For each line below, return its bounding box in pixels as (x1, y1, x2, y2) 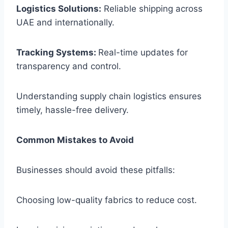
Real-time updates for (98, 47, 188, 58)
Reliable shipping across (101, 4, 203, 14)
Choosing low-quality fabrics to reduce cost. (16, 195, 197, 206)
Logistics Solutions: (16, 4, 101, 14)
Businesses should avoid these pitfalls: (16, 165, 175, 176)
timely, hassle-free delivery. (16, 105, 129, 116)
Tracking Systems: (16, 47, 98, 58)
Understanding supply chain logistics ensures (16, 91, 202, 102)
